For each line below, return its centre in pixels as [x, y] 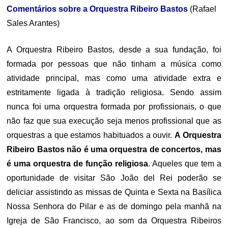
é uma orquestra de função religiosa [77, 164]
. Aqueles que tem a [184, 164]
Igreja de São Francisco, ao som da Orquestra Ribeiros [114, 221]
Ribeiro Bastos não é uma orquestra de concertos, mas [114, 149]
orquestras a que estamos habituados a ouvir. [91, 135]
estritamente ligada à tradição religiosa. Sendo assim [114, 92]
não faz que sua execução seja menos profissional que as [114, 121]
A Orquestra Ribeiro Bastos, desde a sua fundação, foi [114, 50]
